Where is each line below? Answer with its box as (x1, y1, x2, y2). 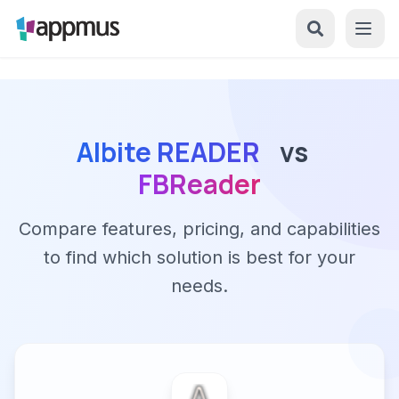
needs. (171, 275, 228, 297)
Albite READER (77, 134, 260, 170)
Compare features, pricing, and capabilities (19, 218, 380, 240)
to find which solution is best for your (44, 247, 355, 268)
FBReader (138, 166, 261, 202)
